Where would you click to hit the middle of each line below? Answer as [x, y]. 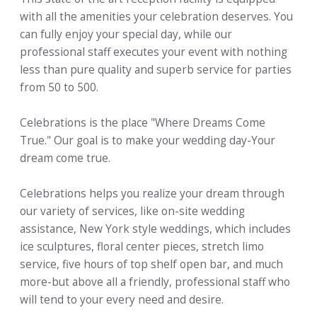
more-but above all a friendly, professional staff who [155, 282]
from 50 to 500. [59, 88]
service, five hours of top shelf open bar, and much [151, 265]
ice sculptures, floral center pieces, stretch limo [142, 247]
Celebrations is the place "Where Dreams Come [143, 123]
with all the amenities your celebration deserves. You [156, 17]
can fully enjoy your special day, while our [126, 35]
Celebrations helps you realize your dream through [152, 194]
